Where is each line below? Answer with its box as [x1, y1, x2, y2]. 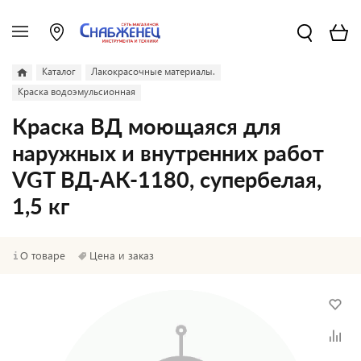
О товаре [20, 248, 65, 262]
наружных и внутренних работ [12, 143, 324, 165]
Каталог [42, 65, 76, 77]
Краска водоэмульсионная [18, 85, 135, 98]
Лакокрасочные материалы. [91, 65, 215, 77]
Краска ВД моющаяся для [12, 117, 281, 139]
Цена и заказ [89, 248, 154, 262]
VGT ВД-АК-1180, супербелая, [12, 170, 322, 192]
